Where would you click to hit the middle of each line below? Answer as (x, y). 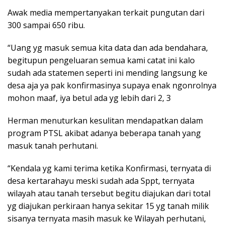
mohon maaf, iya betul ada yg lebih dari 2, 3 (89, 98)
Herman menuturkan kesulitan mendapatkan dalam (105, 120)
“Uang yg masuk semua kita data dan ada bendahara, (108, 47)
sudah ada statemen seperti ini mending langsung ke (107, 73)
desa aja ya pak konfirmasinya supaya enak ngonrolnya (112, 85)
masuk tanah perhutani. (53, 145)
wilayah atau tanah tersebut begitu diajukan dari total (109, 193)
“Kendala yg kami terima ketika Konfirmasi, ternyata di (109, 168)
